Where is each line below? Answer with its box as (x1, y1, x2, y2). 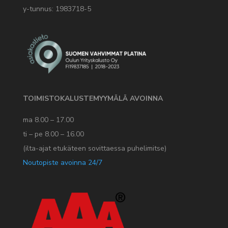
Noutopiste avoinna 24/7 (22, 157, 102, 167)
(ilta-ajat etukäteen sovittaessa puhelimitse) (22, 143, 166, 153)
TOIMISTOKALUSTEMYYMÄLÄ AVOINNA (22, 93, 163, 103)
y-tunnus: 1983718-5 (22, 4, 91, 14)
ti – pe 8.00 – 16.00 (22, 129, 84, 139)
